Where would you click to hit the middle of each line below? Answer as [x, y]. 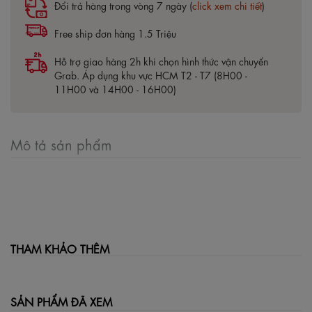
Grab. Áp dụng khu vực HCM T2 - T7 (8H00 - [150, 74]
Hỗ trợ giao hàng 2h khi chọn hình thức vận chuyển [161, 60]
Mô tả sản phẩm [61, 143]
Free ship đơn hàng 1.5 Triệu [115, 32]
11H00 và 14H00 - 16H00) [115, 88]
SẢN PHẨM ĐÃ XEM [61, 301]
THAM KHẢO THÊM [60, 248]
